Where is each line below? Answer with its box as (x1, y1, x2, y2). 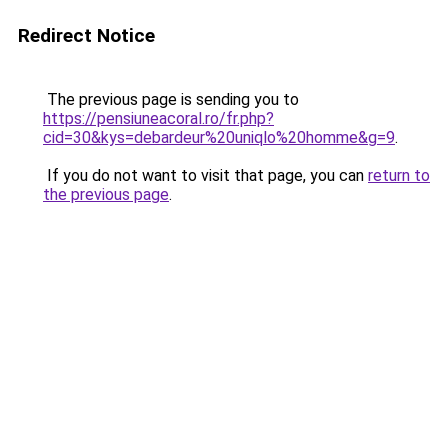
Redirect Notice (18, 24, 155, 47)
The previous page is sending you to (43, 90, 299, 109)
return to (368, 166, 430, 185)
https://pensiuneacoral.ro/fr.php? (43, 109, 274, 128)
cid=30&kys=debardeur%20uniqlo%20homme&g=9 (43, 128, 395, 147)
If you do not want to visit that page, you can (43, 166, 368, 185)
